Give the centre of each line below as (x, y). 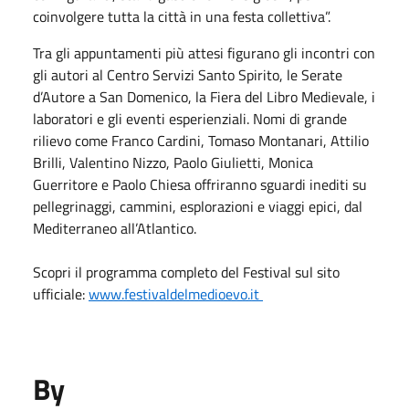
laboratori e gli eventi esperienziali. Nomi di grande (190, 119)
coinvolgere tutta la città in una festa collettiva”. (182, 16)
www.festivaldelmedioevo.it (176, 294)
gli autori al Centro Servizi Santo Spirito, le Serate (188, 75)
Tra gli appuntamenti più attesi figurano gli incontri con (204, 53)
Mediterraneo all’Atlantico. (115, 228)
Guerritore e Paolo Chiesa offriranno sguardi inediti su (200, 184)
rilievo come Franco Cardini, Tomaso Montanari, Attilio (201, 141)
